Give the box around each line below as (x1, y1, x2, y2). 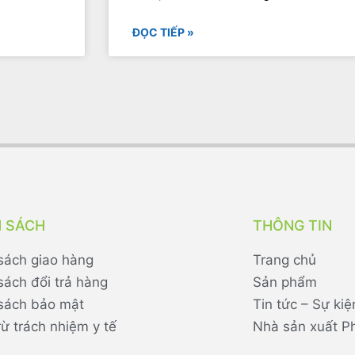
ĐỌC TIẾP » (132, 25, 194, 39)
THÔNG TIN (252, 216, 332, 234)
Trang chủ (252, 251, 316, 268)
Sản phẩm (252, 273, 317, 290)
